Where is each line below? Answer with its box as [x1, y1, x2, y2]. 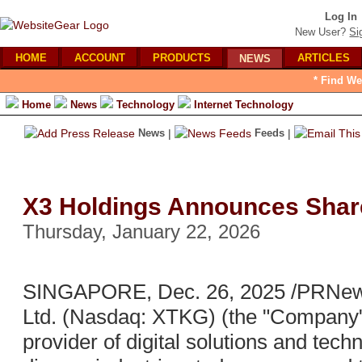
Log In [325, 11, 357, 23]
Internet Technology [194, 99, 293, 111]
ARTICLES [297, 52, 350, 64]
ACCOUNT [74, 52, 125, 64]
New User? [295, 26, 347, 38]
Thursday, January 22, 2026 [23, 221, 260, 242]
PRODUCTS [153, 52, 211, 64]
